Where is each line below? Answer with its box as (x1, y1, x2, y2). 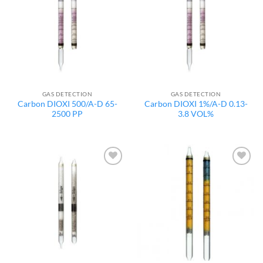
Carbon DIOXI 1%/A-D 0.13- (144, 99, 248, 109)
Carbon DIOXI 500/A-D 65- (17, 99, 117, 109)
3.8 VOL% (178, 109, 214, 119)
